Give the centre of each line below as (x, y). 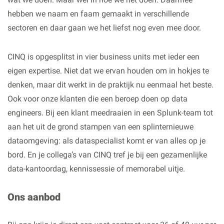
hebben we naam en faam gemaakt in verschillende (98, 14)
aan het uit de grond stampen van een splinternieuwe (100, 127)
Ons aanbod (34, 197)
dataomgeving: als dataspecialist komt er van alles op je (106, 141)
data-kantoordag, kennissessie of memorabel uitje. (96, 169)
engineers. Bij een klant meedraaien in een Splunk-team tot (110, 113)
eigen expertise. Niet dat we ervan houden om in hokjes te (108, 71)
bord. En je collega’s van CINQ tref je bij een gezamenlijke (107, 155)
